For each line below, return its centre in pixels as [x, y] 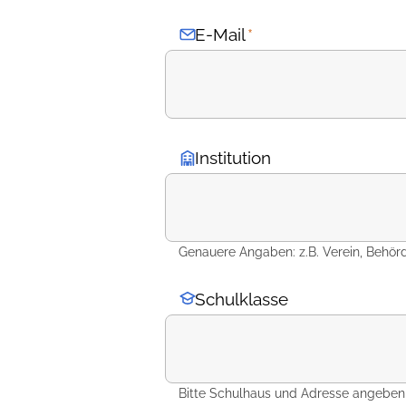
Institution [233, 158]
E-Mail [221, 35]
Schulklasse [242, 300]
